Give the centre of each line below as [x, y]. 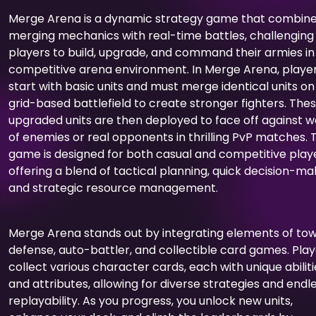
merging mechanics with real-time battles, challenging [161, 35]
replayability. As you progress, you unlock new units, [151, 300]
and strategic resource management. [113, 188]
